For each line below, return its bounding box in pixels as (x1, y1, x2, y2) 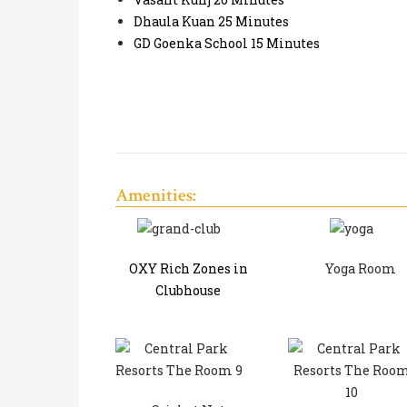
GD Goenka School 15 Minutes (134, 35, 320, 53)
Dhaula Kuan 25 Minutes (134, 13, 289, 31)
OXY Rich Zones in (128, 259, 248, 277)
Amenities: (115, 184, 196, 208)
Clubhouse (155, 281, 221, 299)
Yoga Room (325, 259, 396, 277)
